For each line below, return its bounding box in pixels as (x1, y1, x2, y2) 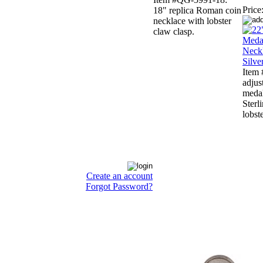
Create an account (86, 171, 153, 181)
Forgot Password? (86, 181, 153, 191)
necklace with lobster (153, 16, 231, 26)
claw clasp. (153, 26, 194, 37)
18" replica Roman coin (153, 5, 241, 16)
